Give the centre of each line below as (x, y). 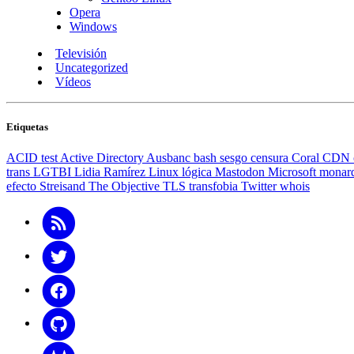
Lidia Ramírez (111, 172)
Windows (93, 27)
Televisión (81, 54)
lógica (198, 172)
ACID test (33, 158)
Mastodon (241, 172)
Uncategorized (92, 68)
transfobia (215, 186)
